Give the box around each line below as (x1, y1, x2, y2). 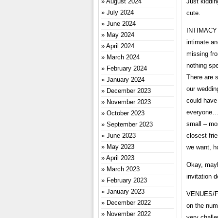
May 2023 (107, 143, 134, 150)
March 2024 (107, 54, 140, 61)
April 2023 (106, 154, 134, 162)
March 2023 (107, 165, 140, 173)
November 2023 (107, 98, 151, 106)
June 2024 (107, 20, 136, 27)
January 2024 (107, 76, 145, 83)
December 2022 (107, 199, 151, 206)
